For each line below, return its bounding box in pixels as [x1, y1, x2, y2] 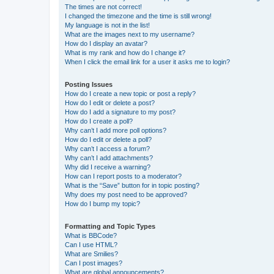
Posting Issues [65, 80, 113, 88]
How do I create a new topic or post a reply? [65, 89, 196, 97]
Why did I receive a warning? [65, 163, 150, 171]
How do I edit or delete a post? [65, 98, 155, 106]
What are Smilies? [65, 250, 118, 257]
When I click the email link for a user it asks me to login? [65, 57, 230, 65]
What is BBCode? [65, 231, 117, 239]
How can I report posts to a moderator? [65, 172, 182, 180]
